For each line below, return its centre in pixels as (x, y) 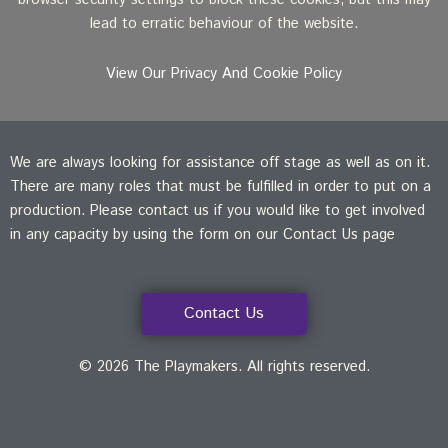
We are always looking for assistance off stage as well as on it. (220, 163)
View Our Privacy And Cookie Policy (224, 73)
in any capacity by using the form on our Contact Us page (202, 235)
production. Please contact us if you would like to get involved (217, 211)
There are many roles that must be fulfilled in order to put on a (220, 187)
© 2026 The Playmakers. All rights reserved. (224, 366)
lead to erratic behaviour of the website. (224, 24)
